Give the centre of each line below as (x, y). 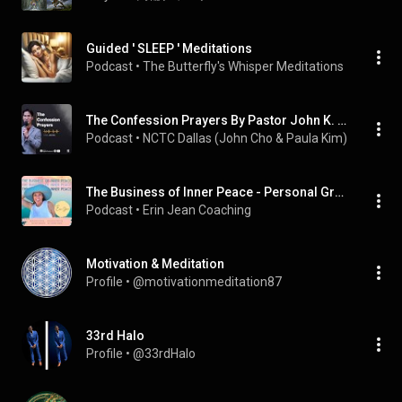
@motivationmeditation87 (207, 282)
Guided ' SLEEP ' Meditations (169, 48)
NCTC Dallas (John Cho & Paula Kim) (245, 138)
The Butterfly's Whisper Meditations (243, 66)
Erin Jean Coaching (197, 210)
